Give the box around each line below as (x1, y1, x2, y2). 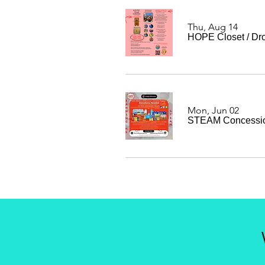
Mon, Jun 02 (188, 105, 239, 116)
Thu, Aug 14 (188, 21, 238, 33)
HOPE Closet (188, 32, 244, 42)
